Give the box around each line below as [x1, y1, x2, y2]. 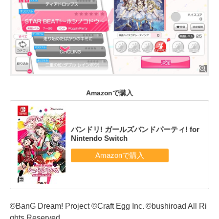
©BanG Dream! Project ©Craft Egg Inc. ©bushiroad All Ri [10, 202, 207, 211]
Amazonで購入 [86, 89, 133, 97]
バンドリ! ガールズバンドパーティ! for [70, 125, 199, 133]
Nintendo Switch [70, 133, 128, 142]
